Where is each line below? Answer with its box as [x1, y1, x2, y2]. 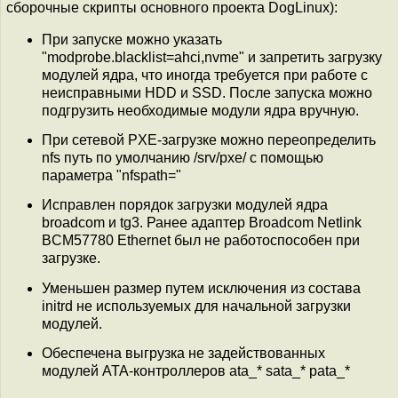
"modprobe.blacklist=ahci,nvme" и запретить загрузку [42, 49, 382, 65]
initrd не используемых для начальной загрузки [42, 298, 351, 314]
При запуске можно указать [42, 31, 222, 47]
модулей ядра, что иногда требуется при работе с [42, 67, 368, 83]
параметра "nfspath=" [42, 167, 181, 183]
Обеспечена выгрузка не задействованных [42, 345, 325, 361]
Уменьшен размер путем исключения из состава [42, 280, 361, 296]
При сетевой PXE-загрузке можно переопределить [42, 131, 376, 147]
